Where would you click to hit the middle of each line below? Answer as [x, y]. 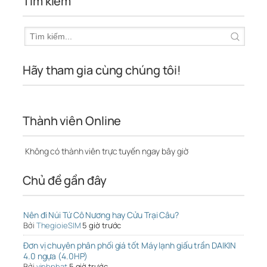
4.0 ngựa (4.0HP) [55, 256]
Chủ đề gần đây [65, 181]
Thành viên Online [72, 121]
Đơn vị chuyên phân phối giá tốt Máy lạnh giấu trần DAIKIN [130, 246]
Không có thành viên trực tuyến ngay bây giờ [106, 151]
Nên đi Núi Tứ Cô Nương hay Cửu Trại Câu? [101, 215]
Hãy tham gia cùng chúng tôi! [102, 70]
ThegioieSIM [58, 226]
